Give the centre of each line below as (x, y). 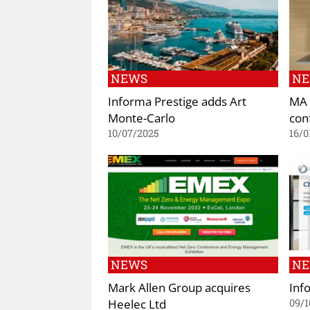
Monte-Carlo (142, 117)
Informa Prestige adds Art (177, 101)
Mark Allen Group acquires (179, 288)
